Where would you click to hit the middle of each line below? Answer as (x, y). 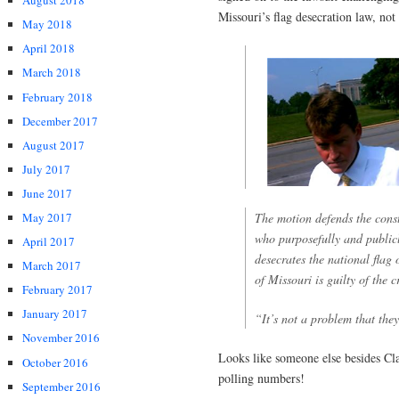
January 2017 (55, 314)
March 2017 (52, 266)
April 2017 (49, 242)
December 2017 (60, 121)
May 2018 (47, 24)
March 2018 (52, 73)
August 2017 (53, 145)
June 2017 (47, 193)
